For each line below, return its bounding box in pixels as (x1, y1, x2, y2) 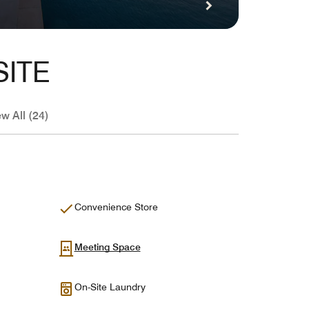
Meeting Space (74, 241, 141, 252)
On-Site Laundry (74, 281, 146, 292)
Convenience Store (74, 201, 158, 212)
